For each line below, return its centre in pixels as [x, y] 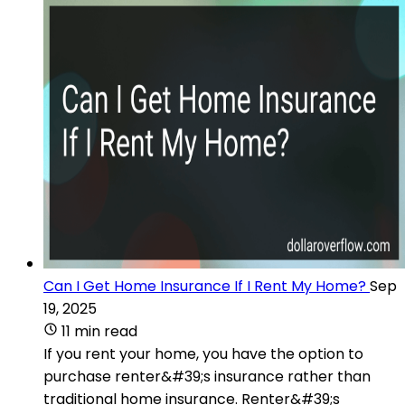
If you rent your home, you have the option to [203, 353]
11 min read [99, 331]
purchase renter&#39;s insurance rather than [207, 376]
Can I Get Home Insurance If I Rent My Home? [205, 286]
